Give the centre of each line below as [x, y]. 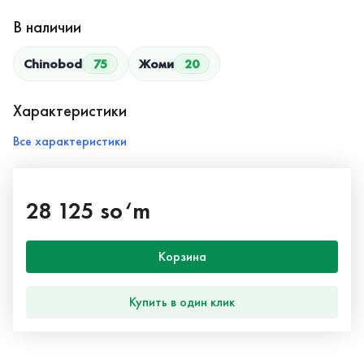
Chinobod [53, 63]
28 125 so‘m [88, 210]
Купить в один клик [182, 302]
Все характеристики [70, 141]
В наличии [47, 26]
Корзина [182, 257]
